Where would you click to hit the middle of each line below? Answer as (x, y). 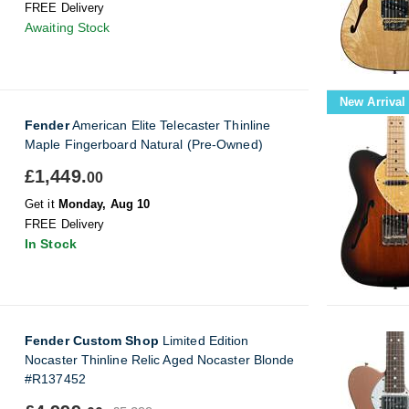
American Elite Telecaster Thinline (170, 125)
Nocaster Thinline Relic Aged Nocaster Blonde (160, 360)
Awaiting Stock (68, 27)
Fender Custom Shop (92, 341)
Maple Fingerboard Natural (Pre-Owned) (144, 144)
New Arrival (373, 102)
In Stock (51, 244)
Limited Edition (204, 341)
